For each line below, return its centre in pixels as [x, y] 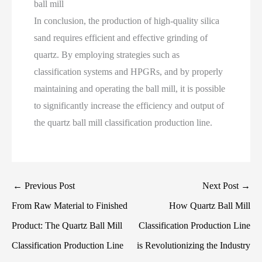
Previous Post [49, 186]
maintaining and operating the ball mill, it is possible [130, 88]
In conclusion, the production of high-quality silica [127, 20]
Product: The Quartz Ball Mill [67, 226]
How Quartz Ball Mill [210, 206]
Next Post [222, 186]
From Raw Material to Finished [70, 206]
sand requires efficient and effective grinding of [121, 37]
